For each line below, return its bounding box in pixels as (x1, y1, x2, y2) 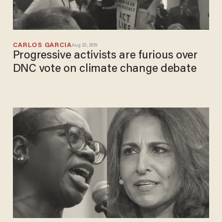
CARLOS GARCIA (12, 42, 72, 49)
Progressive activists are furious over (12, 50, 198, 62)
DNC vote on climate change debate (12, 63, 197, 75)
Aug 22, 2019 (71, 43, 98, 48)
